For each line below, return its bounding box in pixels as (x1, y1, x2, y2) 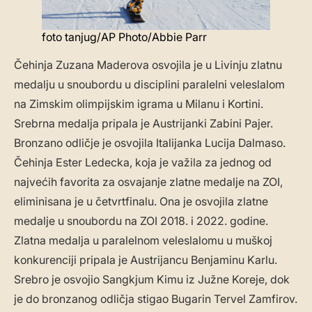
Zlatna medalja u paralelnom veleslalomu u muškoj (14, 233, 272, 248)
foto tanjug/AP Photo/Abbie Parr (42, 30, 207, 45)
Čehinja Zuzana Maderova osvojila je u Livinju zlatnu (14, 58, 282, 72)
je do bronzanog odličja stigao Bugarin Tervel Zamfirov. (14, 292, 297, 306)
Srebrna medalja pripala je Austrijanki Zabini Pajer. (14, 116, 273, 131)
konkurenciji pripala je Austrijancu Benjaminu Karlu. (14, 253, 277, 267)
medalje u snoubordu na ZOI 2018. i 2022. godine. (14, 214, 268, 228)
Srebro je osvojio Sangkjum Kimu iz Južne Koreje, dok (14, 272, 290, 287)
